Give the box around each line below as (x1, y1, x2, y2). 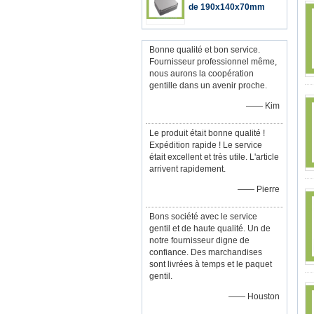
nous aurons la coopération (149, 69, 254, 78)
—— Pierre (238, 184, 280, 194)
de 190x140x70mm (189, 2, 265, 12)
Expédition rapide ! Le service (149, 140, 262, 150)
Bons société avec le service (149, 212, 257, 221)
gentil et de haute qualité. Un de (149, 224, 271, 233)
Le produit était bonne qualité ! (149, 128, 265, 138)
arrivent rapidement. (149, 164, 226, 174)
